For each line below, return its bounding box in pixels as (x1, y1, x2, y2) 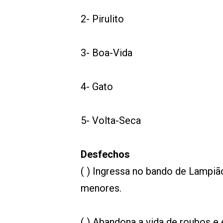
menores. (81, 182, 124, 194)
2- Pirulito (81, 13, 124, 25)
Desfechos (81, 148, 130, 160)
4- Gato (81, 81, 113, 93)
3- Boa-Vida (81, 47, 132, 59)
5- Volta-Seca (81, 114, 143, 126)
